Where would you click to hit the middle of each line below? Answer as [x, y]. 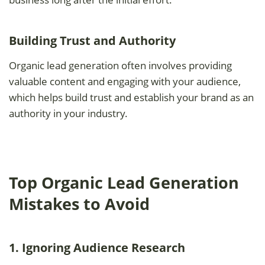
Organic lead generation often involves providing [120, 65]
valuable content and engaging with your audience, [125, 81]
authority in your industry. [68, 113]
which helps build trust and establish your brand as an [131, 97]
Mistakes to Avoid [79, 204]
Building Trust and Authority [92, 40]
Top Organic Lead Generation [124, 182]
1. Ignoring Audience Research [97, 247]
